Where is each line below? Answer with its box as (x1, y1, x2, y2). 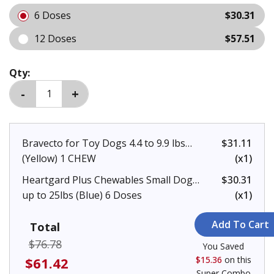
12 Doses (34, 31, 76, 45)
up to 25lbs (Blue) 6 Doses (22, 188, 142, 202)
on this (221, 253, 251, 265)
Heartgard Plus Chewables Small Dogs (22, 172, 198, 187)
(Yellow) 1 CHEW (22, 151, 96, 165)
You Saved (202, 240, 244, 252)
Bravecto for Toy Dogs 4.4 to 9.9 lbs (22, 136, 185, 150)
